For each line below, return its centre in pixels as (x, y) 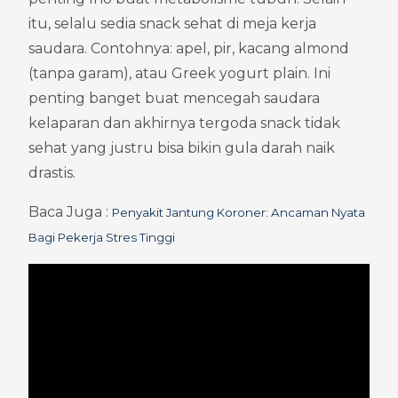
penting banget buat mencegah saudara (174, 98)
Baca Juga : (70, 211)
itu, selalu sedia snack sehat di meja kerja (172, 23)
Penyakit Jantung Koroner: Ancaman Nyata (239, 212)
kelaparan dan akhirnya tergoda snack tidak (184, 123)
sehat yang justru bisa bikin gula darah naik (182, 147)
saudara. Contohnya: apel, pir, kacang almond (189, 48)
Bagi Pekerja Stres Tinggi (102, 237)
